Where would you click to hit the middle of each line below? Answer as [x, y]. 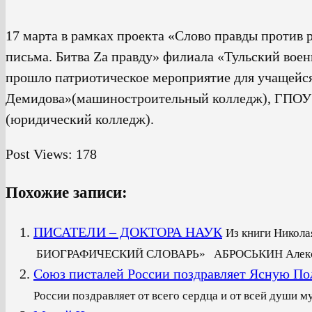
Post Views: [39, 154]
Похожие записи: [67, 193]
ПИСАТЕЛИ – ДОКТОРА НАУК [128, 232]
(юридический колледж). [80, 119]
